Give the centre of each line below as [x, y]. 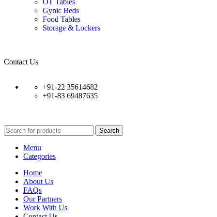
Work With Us [45, 208]
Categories [39, 156]
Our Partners [43, 199]
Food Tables [62, 19]
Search [109, 131]
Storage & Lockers [71, 28]
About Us [38, 182]
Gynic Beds [61, 11]
